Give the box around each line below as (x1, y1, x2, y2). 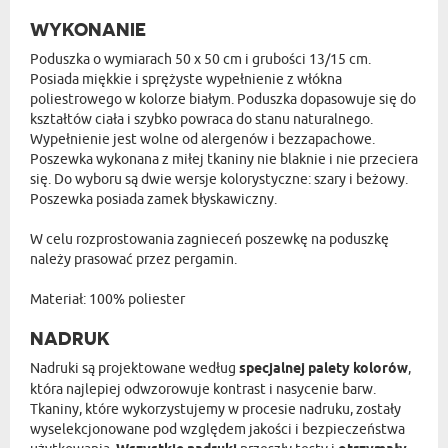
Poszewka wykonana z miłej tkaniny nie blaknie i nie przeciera (30, 150, 418, 168)
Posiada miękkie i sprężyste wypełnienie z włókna (30, 70, 342, 88)
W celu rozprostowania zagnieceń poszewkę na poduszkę (30, 230, 389, 248)
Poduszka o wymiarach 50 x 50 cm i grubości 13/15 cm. (30, 50, 371, 68)
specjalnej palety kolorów (239, 359, 408, 379)
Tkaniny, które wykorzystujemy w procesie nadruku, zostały (30, 400, 401, 418)
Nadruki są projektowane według (30, 359, 239, 377)
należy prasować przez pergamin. (30, 250, 237, 268)
